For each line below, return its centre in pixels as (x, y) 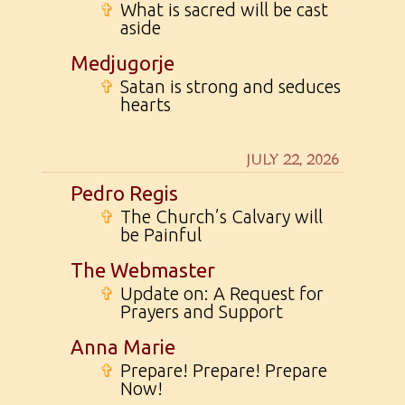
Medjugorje (123, 62)
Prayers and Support (202, 311)
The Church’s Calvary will (222, 216)
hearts (146, 104)
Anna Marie (123, 346)
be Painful (161, 234)
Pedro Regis (125, 193)
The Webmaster (143, 269)
